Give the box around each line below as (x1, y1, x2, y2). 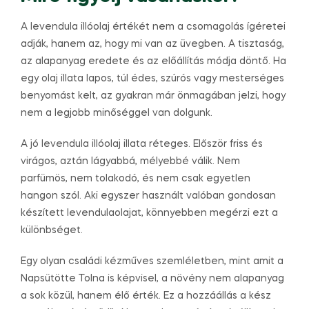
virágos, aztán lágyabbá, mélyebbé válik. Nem (21, 156, 240, 166)
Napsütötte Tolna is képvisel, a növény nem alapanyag (21, 273, 284, 283)
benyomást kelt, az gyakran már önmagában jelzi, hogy (21, 91, 286, 101)
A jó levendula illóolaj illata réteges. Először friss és (21, 139, 263, 149)
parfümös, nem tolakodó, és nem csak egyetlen (21, 173, 250, 183)
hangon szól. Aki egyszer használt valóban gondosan (21, 190, 276, 201)
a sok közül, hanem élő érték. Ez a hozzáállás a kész (21, 290, 271, 301)
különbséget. (21, 225, 83, 235)
